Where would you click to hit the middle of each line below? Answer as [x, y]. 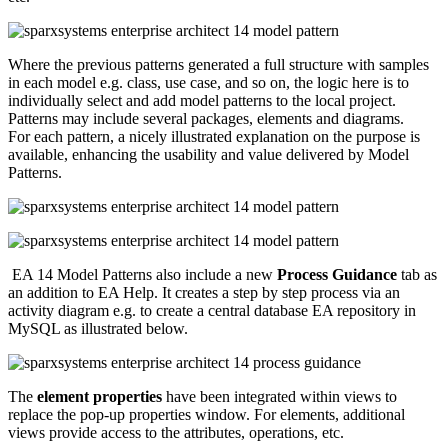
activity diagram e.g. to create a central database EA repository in [212, 311]
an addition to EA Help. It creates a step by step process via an [204, 293]
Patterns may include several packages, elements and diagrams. [206, 119]
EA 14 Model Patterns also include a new [142, 275]
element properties [99, 397]
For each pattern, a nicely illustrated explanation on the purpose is [214, 137]
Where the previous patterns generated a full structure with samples [218, 65]
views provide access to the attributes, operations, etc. [176, 433]
